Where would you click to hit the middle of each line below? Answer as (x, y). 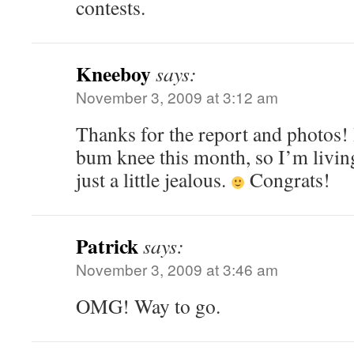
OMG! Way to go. (148, 306)
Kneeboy (113, 73)
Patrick (107, 246)
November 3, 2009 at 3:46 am (177, 269)
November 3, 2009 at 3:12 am (177, 97)
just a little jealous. (153, 179)
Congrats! (288, 179)
